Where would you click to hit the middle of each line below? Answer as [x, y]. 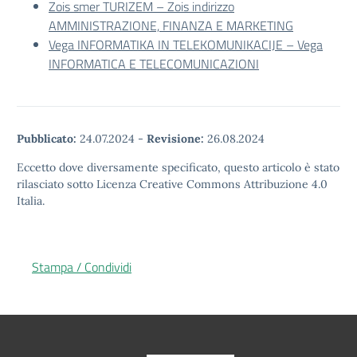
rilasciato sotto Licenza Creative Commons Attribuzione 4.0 [172, 184]
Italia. [31, 201]
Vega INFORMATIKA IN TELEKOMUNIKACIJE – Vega [186, 45]
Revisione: [175, 139]
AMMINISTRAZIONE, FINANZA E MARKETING [171, 25]
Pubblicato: [47, 139]
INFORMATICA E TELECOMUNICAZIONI [154, 64]
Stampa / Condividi [82, 267]
